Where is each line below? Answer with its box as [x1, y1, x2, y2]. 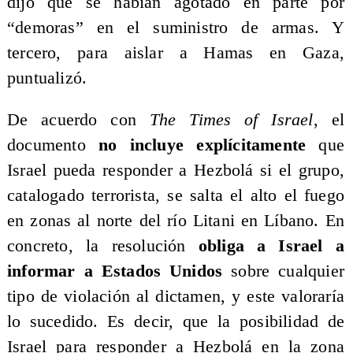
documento [6, 136, 99, 155]
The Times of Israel [149, 110, 314, 130]
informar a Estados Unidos [6, 262, 223, 281]
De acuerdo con [6, 110, 150, 130]
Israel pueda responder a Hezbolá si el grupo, [6, 161, 345, 180]
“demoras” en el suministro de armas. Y [6, 17, 345, 37]
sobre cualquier [222, 262, 345, 281]
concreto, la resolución [6, 236, 199, 256]
